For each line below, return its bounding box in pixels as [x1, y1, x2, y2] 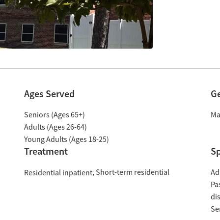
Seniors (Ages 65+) [24, 110, 85, 120]
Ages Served [24, 87, 75, 100]
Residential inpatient [24, 167, 92, 178]
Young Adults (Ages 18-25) [24, 135, 109, 144]
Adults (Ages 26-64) [24, 122, 87, 132]
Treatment [24, 145, 68, 158]
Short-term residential [95, 167, 169, 177]
